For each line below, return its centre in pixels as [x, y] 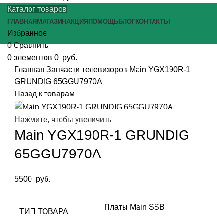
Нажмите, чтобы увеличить [63, 119]
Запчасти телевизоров [88, 70]
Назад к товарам [45, 94]
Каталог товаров [37, 9]
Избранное [27, 33]
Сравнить [31, 46]
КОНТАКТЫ [153, 22]
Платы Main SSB [134, 207]
